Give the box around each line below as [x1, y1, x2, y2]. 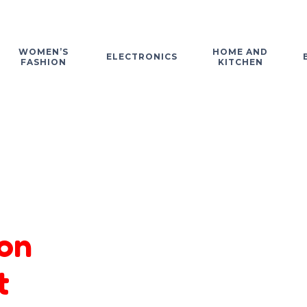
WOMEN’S [19, 46, 69, 57]
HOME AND [212, 46, 268, 57]
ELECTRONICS [106, 51, 177, 62]
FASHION [21, 56, 66, 67]
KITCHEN [217, 56, 263, 67]
